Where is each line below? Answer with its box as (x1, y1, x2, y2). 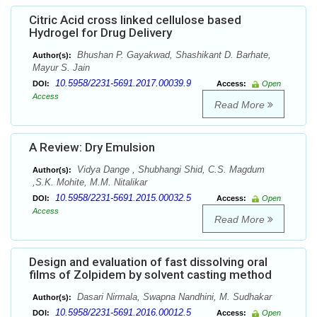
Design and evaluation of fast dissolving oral (29, 255, 267, 270)
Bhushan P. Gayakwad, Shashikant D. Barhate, (74, 50, 271, 61)
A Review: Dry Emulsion (29, 140, 155, 155)
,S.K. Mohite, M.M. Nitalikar (33, 177, 147, 188)
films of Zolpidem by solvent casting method (29, 267, 272, 282)
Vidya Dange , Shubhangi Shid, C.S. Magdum (74, 164, 265, 175)
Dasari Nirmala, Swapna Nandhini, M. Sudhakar (74, 292, 272, 303)
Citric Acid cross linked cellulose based (29, 13, 241, 28)
